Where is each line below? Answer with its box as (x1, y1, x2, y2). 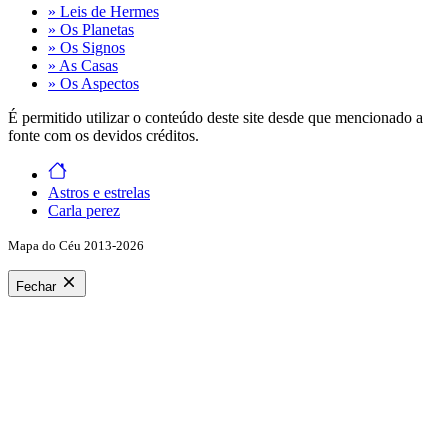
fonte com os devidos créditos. (8, 127, 199, 145)
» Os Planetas (48, 21, 134, 39)
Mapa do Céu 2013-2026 (8, 238, 144, 254)
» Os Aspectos (48, 75, 139, 93)
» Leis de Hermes (48, 3, 159, 21)
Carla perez (48, 202, 120, 220)
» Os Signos (48, 39, 125, 57)
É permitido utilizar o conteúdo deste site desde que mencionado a (8, 109, 423, 127)
